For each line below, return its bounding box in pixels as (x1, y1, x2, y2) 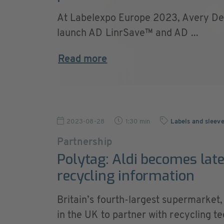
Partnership (57, 137, 112, 147)
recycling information (57, 166, 194, 185)
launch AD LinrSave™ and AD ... (57, 28, 198, 38)
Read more (58, 54, 107, 64)
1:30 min (125, 118, 150, 125)
